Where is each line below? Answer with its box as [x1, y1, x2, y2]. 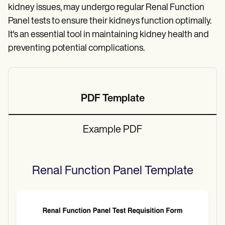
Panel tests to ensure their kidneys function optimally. [8, 17, 211, 27]
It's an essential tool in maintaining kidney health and [8, 30, 209, 40]
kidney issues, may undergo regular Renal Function [8, 3, 204, 13]
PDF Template [80, 94, 145, 104]
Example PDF [83, 125, 142, 136]
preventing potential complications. [8, 44, 145, 54]
